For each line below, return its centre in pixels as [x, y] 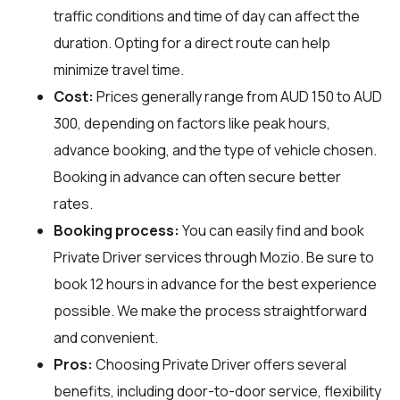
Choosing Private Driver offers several [220, 364]
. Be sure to [337, 257]
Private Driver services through [157, 257]
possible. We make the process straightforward [210, 310]
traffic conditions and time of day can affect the [207, 16]
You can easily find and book [272, 230]
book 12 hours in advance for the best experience [215, 283]
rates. [73, 203]
